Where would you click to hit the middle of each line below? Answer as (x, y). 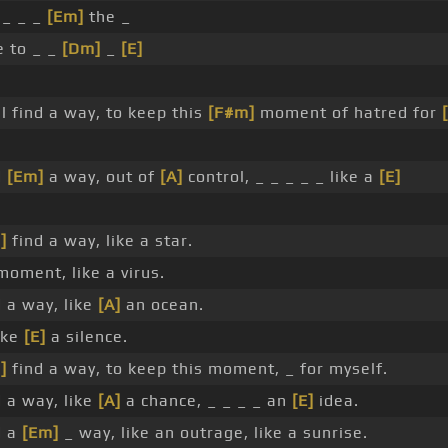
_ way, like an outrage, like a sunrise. (213, 433)
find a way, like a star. (99, 241)
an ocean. (162, 305)
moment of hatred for (348, 113)
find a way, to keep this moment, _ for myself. (197, 369)
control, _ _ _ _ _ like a (280, 177)
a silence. (86, 337)
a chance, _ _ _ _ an (206, 401)
